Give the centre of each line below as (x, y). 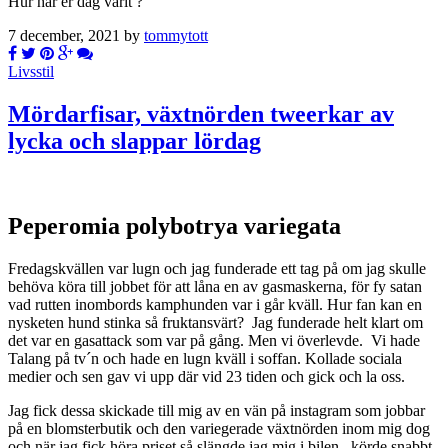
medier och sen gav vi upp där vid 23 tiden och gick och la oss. (206, 376)
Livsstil (31, 71)
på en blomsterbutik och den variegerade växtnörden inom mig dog (219, 428)
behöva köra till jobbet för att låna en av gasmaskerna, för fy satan (215, 286)
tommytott (176, 35)
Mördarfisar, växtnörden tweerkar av (201, 113)
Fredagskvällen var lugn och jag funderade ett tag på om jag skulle (217, 268)
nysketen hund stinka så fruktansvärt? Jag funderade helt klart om (215, 322)
